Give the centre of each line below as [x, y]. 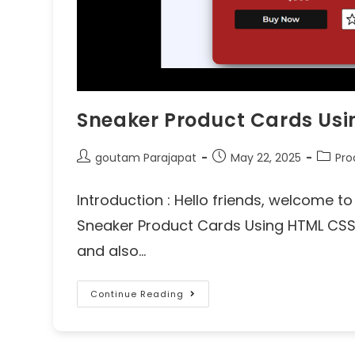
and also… [112, 250]
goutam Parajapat [146, 157]
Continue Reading [137, 294]
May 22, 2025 [266, 157]
